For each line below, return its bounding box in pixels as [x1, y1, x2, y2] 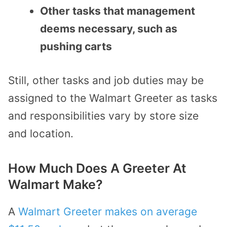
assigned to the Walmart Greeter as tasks [8, 91, 217, 104]
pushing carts [40, 40, 112, 53]
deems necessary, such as [40, 22, 177, 35]
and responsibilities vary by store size [8, 109, 199, 122]
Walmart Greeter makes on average [18, 205, 197, 218]
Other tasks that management [40, 5, 195, 18]
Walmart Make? [8, 177, 103, 193]
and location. [8, 127, 73, 140]
